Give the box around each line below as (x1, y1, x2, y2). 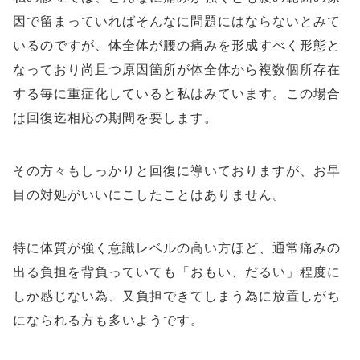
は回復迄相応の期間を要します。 (13, 111, 218, 125)
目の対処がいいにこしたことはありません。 (13, 188, 286, 202)
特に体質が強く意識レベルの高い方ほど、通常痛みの (13, 241, 341, 255)
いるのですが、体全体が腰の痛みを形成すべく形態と (13, 39, 341, 52)
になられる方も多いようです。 (13, 313, 204, 327)
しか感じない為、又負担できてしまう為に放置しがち (13, 289, 341, 303)
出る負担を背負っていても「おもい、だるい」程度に (13, 265, 341, 279)
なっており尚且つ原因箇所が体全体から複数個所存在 (13, 63, 341, 76)
